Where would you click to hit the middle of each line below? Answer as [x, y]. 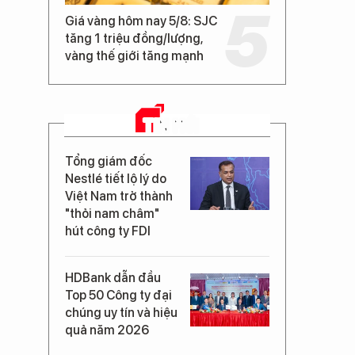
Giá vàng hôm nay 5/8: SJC [141, 21]
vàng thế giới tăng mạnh [134, 56]
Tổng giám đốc [109, 161]
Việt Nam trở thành [119, 196]
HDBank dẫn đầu [113, 278]
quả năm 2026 [107, 330]
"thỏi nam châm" [112, 214]
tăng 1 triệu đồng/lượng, [134, 38]
